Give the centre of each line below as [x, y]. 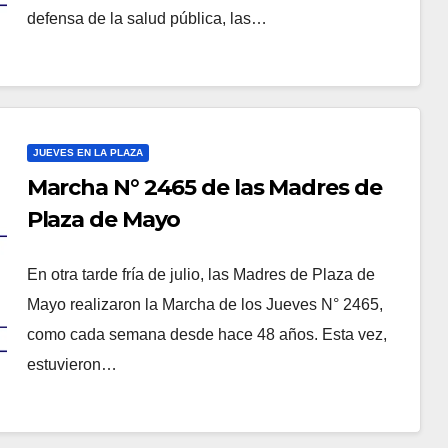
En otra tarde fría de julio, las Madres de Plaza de [200, 275]
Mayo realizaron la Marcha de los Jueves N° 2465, [204, 305]
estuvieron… [71, 365]
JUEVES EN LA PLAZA [87, 153]
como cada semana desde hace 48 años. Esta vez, [206, 335]
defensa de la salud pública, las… [146, 19]
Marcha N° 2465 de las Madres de [204, 188]
